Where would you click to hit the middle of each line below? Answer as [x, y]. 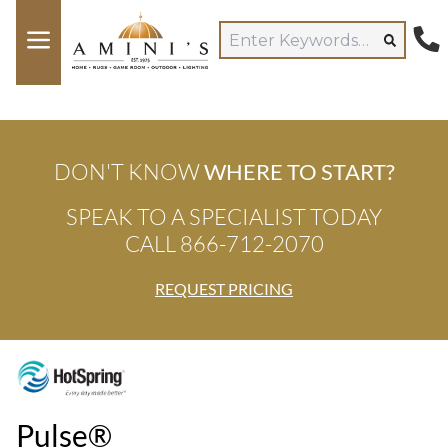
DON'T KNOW [128, 171]
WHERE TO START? [299, 171]
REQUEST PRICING [224, 288]
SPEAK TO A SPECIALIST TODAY [224, 216]
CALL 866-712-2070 [224, 243]
